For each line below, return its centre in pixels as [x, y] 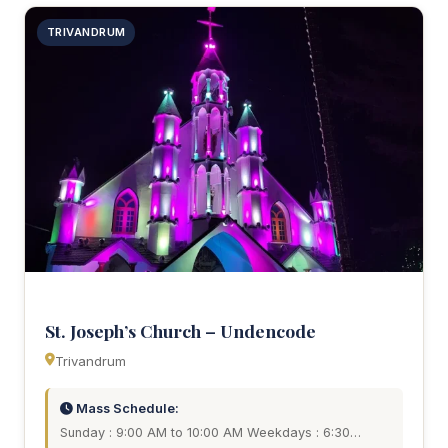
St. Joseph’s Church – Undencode [180, 331]
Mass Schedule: [126, 409]
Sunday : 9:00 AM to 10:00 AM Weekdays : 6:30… [210, 433]
